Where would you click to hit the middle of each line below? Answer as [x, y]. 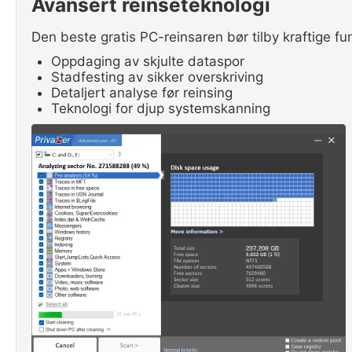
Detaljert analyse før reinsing [142, 93]
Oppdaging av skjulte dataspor [148, 61]
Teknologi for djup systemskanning [161, 108]
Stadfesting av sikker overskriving [157, 77]
